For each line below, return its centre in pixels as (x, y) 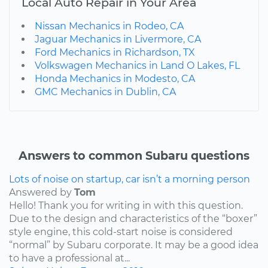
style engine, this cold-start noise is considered (121, 232)
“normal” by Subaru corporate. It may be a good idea (134, 245)
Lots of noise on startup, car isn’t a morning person (130, 179)
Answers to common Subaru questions (134, 155)
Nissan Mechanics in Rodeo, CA (109, 26)
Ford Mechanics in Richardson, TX (115, 52)
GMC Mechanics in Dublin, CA (105, 92)
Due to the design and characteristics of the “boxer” (133, 218)
